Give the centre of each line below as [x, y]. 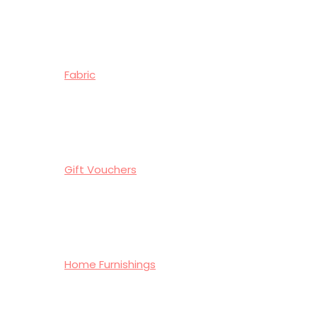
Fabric [80, 75]
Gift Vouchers [100, 169]
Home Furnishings [110, 264]
